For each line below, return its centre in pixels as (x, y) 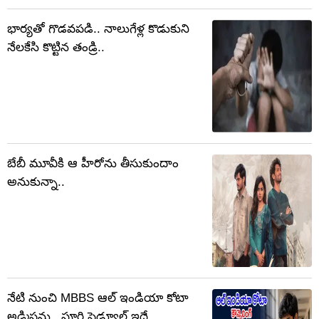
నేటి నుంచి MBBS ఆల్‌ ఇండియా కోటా (98, 298)
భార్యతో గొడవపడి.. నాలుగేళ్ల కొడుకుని (98, 29)
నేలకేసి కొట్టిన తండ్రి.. (56, 48)
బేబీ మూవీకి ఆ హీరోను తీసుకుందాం (93, 164)
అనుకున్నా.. (36, 182)
